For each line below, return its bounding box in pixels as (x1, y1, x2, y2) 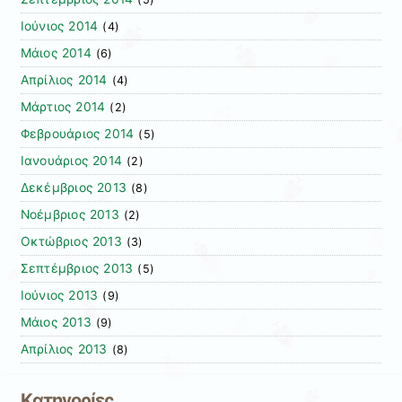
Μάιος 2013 (20, 315, 92, 330)
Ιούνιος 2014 (20, 19, 99, 34)
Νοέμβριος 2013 (20, 207, 119, 223)
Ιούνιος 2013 (20, 288, 99, 303)
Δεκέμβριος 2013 (20, 180, 127, 196)
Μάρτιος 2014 (20, 100, 106, 115)
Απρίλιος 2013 (20, 342, 108, 357)
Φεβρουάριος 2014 (20, 127, 135, 142)
